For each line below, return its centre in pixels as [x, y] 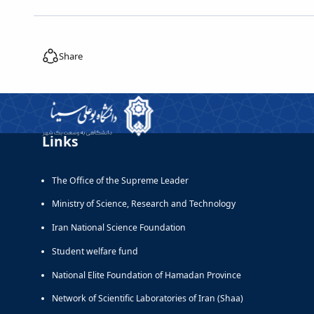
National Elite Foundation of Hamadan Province [146, 275]
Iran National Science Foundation [119, 228]
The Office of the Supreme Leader [120, 180]
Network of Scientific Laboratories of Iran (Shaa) [148, 299]
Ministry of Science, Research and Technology [144, 204]
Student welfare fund [95, 251]
